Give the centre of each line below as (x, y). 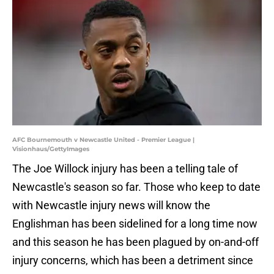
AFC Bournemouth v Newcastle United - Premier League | (103, 140)
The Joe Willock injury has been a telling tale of (125, 169)
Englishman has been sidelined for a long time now (135, 224)
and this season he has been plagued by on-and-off (135, 242)
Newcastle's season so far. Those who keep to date (136, 187)
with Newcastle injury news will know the (111, 206)
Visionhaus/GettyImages (51, 149)
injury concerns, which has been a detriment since (133, 261)
